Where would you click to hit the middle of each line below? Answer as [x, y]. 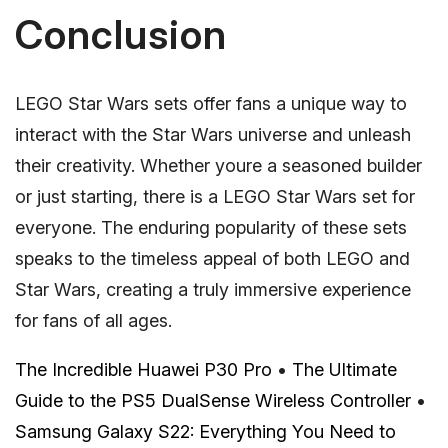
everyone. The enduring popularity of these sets [211, 228]
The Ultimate [344, 370]
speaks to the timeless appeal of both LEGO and [212, 259]
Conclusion [121, 35]
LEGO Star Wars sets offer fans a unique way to [211, 104]
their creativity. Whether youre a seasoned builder [218, 166]
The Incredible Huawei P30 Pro [143, 370]
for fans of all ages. [93, 321]
